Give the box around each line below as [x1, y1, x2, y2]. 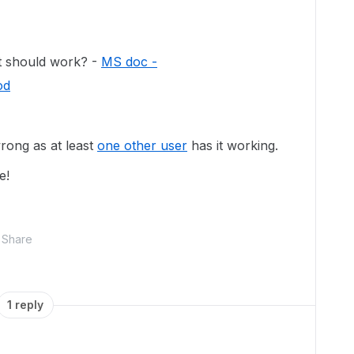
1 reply [7, 298, 43, 311]
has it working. [187, 137, 278, 153]
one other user [97, 137, 187, 153]
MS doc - [101, 54, 157, 70]
